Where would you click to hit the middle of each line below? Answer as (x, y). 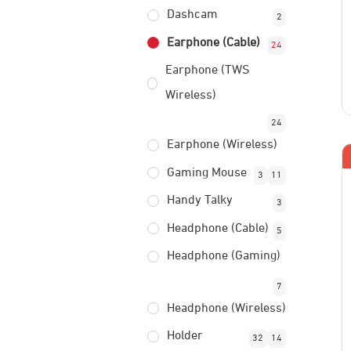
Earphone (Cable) (213, 43)
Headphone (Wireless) (226, 308)
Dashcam (192, 15)
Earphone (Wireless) (222, 145)
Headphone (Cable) (217, 228)
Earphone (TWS (208, 71)
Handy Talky (199, 201)
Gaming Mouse (206, 173)
